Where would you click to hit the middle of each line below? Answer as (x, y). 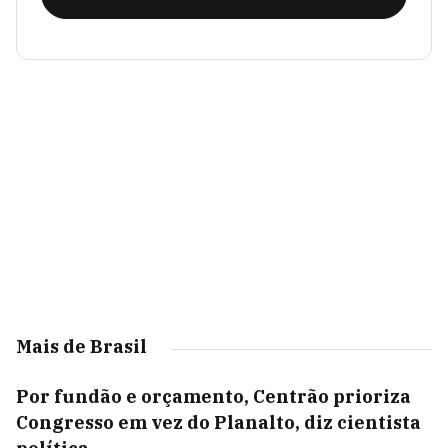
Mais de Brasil (81, 346)
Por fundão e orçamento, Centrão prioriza (213, 396)
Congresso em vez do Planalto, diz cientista (218, 422)
